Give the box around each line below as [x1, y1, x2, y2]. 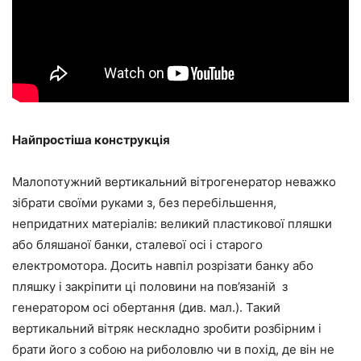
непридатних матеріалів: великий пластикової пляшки [12, 216, 332, 232]
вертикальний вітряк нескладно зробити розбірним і [12, 321, 322, 337]
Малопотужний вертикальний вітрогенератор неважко [12, 174, 336, 190]
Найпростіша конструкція [12, 132, 170, 148]
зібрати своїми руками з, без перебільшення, [12, 195, 276, 211]
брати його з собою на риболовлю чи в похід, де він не [12, 342, 334, 358]
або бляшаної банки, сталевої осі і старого [12, 237, 263, 253]
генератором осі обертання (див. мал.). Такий [12, 300, 280, 316]
